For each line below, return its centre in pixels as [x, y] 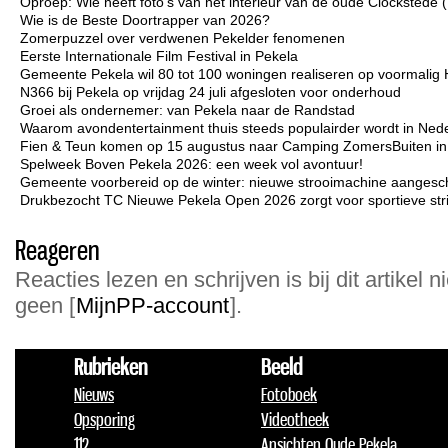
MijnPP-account [152, 305]
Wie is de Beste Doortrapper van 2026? [145, 20]
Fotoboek [289, 394]
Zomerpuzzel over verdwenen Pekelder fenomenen [182, 38]
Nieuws [94, 394]
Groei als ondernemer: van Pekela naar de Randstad [187, 110]
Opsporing [104, 419]
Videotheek [295, 419]
